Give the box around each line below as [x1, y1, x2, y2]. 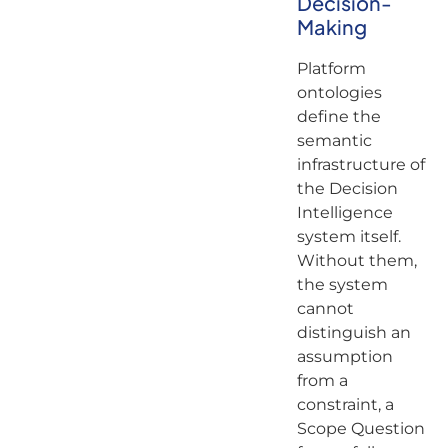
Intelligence [296, 202, 393, 222]
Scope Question [296, 418, 425, 438]
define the [296, 106, 381, 126]
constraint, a [296, 394, 394, 414]
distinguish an [296, 322, 411, 342]
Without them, [296, 250, 417, 270]
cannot [296, 298, 354, 318]
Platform [296, 58, 366, 78]
